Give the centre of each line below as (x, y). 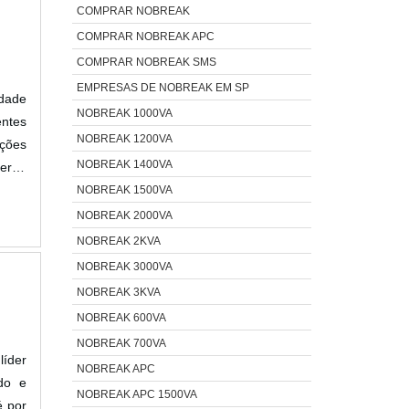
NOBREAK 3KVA (118, 292)
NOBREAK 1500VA (124, 189)
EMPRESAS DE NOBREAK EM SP (163, 87)
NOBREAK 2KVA (118, 241)
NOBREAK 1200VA (124, 138)
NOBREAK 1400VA (124, 164)
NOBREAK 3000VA (124, 266)
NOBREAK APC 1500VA (136, 394)
